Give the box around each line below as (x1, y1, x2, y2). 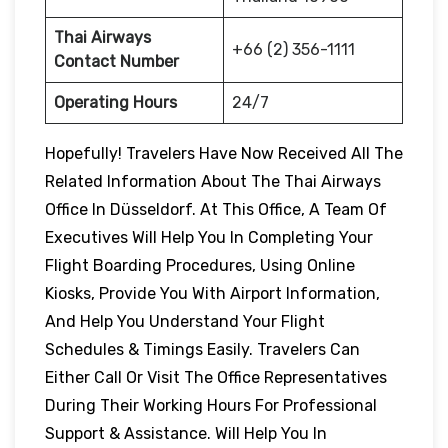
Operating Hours (54, 92, 177, 112)
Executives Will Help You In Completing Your (45, 227, 373, 247)
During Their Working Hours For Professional (45, 395, 377, 415)
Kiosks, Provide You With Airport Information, (45, 283, 380, 303)
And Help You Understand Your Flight (45, 311, 325, 331)
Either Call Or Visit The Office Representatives (45, 367, 387, 387)
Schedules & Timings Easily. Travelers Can (45, 339, 360, 359)
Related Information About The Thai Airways (45, 171, 381, 191)
